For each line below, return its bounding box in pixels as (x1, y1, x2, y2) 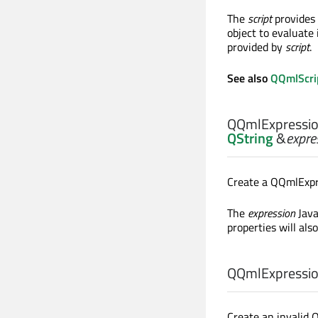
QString (227, 127, 273, 149)
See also (227, 70, 270, 87)
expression (248, 204, 295, 221)
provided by (227, 38, 285, 55)
